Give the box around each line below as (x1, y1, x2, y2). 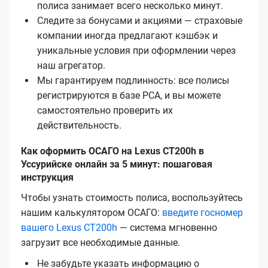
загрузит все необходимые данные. (21, 236, 180, 248)
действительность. (37, 119, 121, 131)
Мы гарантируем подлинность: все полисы (37, 74, 229, 86)
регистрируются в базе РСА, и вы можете (37, 89, 221, 101)
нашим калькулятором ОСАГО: (21, 206, 162, 218)
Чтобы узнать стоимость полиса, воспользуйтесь (21, 191, 243, 203)
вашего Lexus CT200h (21, 221, 117, 233)
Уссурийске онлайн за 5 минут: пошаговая (21, 158, 212, 170)
